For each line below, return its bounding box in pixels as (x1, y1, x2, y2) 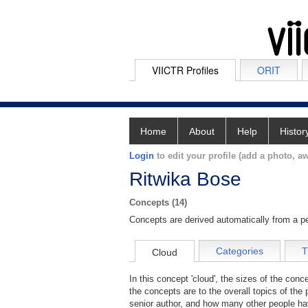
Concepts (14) (129, 197, 187, 208)
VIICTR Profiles (152, 63, 219, 77)
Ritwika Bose (129, 168, 241, 190)
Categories (216, 245, 263, 257)
